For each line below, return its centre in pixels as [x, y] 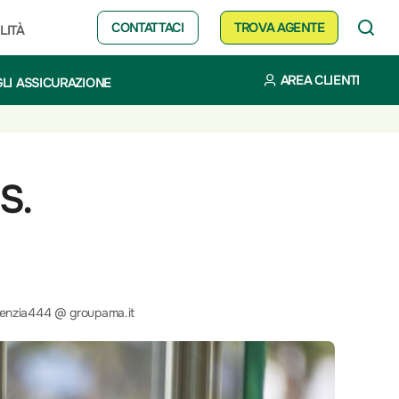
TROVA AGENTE [279, 28]
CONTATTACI [147, 28]
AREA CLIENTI [320, 80]
